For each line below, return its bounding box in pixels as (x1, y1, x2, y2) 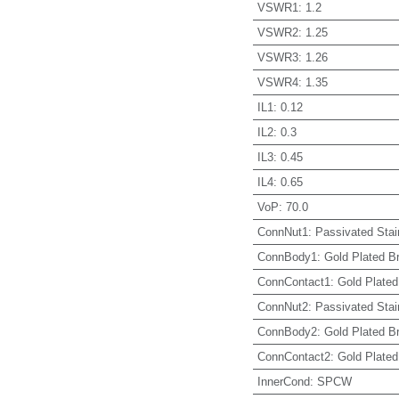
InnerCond (256, 374, 310, 388)
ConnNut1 (256, 224, 308, 239)
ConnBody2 (256, 324, 317, 338)
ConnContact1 (256, 274, 330, 289)
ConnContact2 (256, 349, 330, 363)
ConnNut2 (256, 299, 308, 313)
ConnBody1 (256, 249, 317, 264)
